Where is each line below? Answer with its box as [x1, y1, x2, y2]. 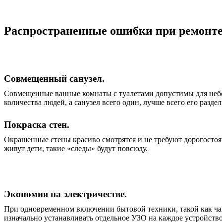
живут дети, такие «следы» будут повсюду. [4, 144, 148, 153]
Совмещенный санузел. [4, 73, 105, 84]
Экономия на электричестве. [4, 189, 127, 199]
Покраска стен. [4, 119, 69, 130]
